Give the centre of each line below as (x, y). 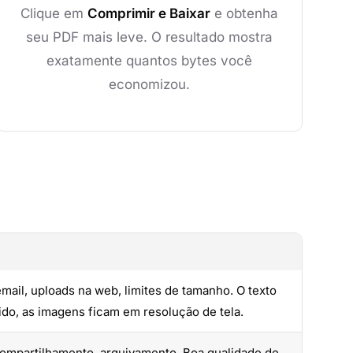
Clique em (54, 13)
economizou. (149, 84)
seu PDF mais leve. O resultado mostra (149, 37)
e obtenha (244, 13)
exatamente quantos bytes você (149, 61)
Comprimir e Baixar (149, 13)
